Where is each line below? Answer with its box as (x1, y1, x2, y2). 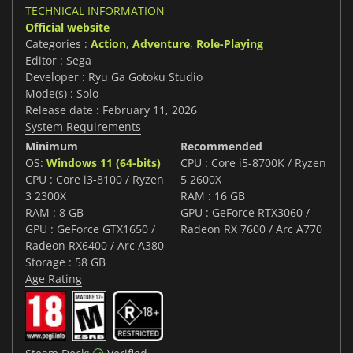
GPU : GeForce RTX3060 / (180, 205, 310, 221)
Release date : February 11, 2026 (25, 102, 197, 118)
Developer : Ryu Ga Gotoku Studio (25, 69, 203, 85)
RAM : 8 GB (25, 205, 84, 221)
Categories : (25, 36, 91, 52)
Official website (25, 20, 110, 35)
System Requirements (25, 119, 141, 135)
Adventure (132, 36, 190, 52)
